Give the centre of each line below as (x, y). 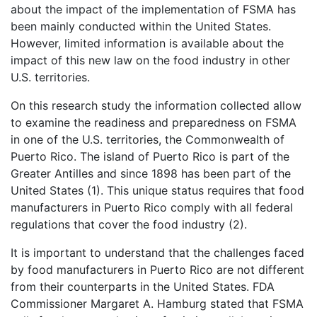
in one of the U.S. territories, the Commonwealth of (148, 139)
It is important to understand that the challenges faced (157, 253)
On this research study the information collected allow (156, 105)
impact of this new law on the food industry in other (150, 60)
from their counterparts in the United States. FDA (143, 287)
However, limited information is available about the (147, 43)
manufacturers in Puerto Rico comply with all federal (152, 207)
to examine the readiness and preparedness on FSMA (154, 122)
